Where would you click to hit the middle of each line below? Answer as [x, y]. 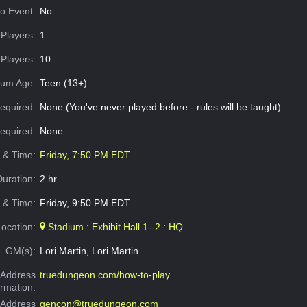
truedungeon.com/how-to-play [105, 274]
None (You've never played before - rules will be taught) [160, 107]
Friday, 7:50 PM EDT [85, 155]
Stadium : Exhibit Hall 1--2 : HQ [114, 226]
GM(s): [21, 250]
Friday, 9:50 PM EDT [85, 202]
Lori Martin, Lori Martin [89, 250]
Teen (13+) [63, 83]
